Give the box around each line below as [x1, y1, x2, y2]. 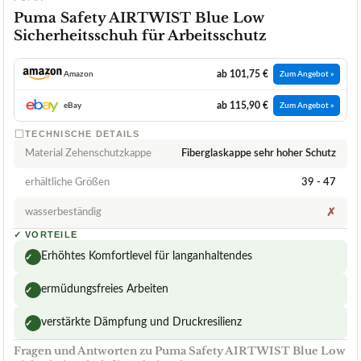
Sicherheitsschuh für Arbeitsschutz [14, 27, 267, 45]
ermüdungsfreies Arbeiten [41, 284, 168, 296]
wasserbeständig [25, 207, 102, 218]
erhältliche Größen [25, 177, 110, 189]
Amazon [63, 70, 93, 79]
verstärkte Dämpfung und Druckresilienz [41, 317, 242, 329]
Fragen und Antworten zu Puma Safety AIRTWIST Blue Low [14, 344, 346, 359]
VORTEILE [25, 230, 78, 240]
